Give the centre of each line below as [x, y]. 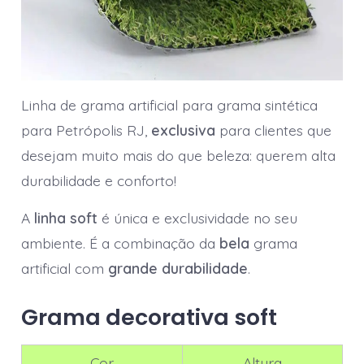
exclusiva [185, 130]
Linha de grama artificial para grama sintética [169, 105]
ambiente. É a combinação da [120, 243]
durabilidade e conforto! [98, 181]
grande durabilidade [178, 269]
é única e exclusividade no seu [197, 218]
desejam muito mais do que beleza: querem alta [178, 156]
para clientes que [275, 130]
